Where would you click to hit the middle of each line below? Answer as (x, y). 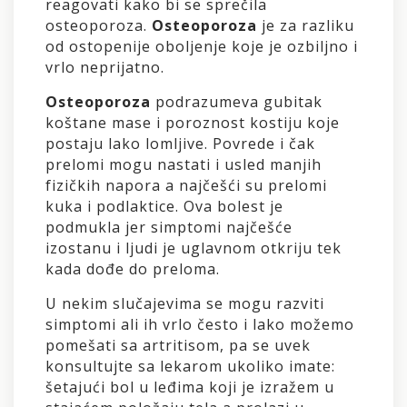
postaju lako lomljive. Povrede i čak (180, 143)
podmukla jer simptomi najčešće (169, 227)
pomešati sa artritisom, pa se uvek (178, 345)
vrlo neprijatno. (105, 67)
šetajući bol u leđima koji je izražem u (190, 387)
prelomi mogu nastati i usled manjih (184, 164)
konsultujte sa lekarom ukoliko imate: (190, 366)
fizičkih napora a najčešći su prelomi (186, 185)
